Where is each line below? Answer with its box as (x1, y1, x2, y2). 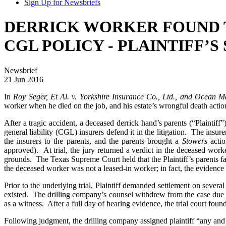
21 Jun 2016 (4, 75, 43, 84)
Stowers (182, 136, 207, 145)
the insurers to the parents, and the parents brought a (4, 136, 182, 145)
